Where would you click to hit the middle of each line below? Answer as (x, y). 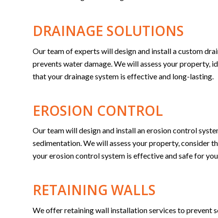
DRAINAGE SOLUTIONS (108, 31)
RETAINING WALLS (94, 190)
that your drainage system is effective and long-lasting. (123, 76)
